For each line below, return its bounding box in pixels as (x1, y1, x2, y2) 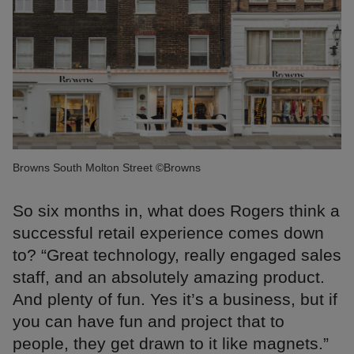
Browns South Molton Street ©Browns (13, 160, 201, 174)
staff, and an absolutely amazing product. (13, 267, 325, 286)
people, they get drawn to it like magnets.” (13, 333, 329, 352)
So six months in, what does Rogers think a (13, 201, 340, 220)
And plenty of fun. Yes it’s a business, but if (13, 289, 337, 308)
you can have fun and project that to (13, 311, 284, 330)
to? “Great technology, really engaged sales (13, 245, 341, 264)
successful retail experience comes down (13, 223, 324, 242)
